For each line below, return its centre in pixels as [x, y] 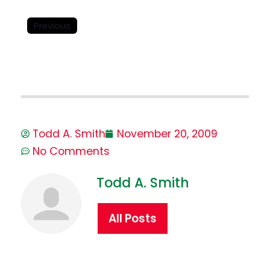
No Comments [71, 151]
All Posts [132, 219]
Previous [52, 25]
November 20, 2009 [167, 133]
